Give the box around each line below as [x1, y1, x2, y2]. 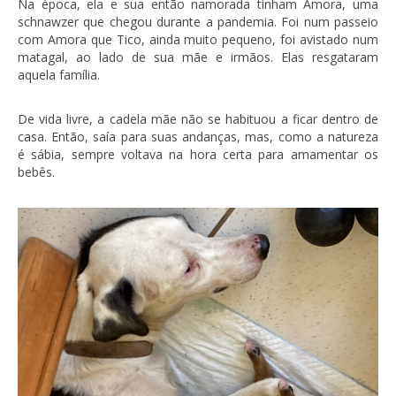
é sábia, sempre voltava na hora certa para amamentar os [18, 146, 378, 163]
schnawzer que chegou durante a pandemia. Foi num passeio [18, 13, 378, 30]
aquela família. [18, 66, 100, 83]
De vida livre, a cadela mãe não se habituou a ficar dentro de [18, 110, 378, 127]
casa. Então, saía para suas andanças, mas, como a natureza [18, 128, 378, 145]
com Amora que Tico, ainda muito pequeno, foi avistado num [18, 31, 378, 48]
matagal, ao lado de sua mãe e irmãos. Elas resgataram [18, 49, 378, 65]
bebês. [18, 164, 55, 180]
